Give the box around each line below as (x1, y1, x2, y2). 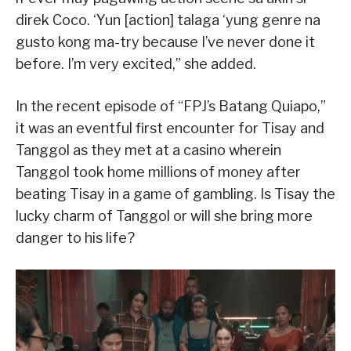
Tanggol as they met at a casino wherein (16, 141, 281, 158)
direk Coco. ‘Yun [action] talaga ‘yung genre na (16, 11, 320, 28)
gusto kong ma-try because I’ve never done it (16, 33, 315, 50)
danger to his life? (16, 229, 135, 246)
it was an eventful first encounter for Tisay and (16, 119, 324, 136)
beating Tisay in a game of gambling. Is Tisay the (16, 185, 335, 202)
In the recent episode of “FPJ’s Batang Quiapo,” (16, 97, 326, 114)
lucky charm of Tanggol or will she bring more (16, 207, 313, 224)
